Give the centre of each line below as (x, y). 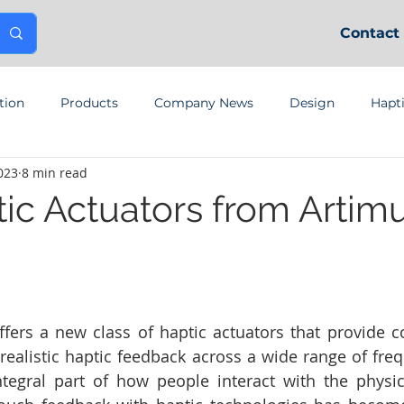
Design (312, 102)
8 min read (55, 172)
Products (89, 102)
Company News (204, 102)
